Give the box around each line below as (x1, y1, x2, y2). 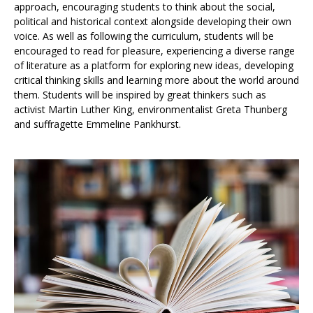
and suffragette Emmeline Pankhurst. (14, 117, 184, 131)
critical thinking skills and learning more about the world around (14, 73, 299, 87)
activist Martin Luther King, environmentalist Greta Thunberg (14, 102, 287, 116)
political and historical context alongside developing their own (14, 14, 291, 28)
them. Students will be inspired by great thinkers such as (14, 87, 266, 101)
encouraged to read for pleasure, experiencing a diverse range (14, 43, 295, 57)
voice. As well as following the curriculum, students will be (14, 29, 274, 43)
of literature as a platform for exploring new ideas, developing (14, 58, 293, 72)
